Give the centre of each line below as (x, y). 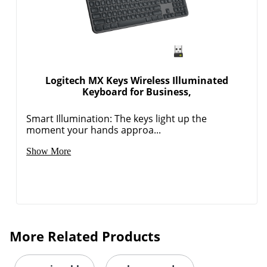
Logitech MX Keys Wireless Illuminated (137, 80)
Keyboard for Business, (137, 91)
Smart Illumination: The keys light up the (117, 118)
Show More (49, 151)
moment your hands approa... (94, 130)
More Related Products (85, 236)
